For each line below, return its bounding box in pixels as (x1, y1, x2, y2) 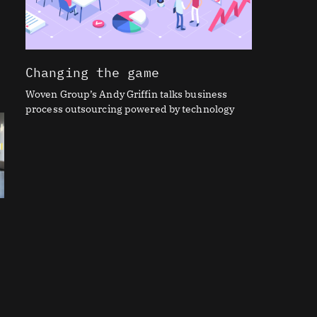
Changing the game (25, 64, 159, 81)
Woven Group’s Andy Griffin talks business (25, 87, 228, 100)
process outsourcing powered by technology (25, 102, 235, 115)
